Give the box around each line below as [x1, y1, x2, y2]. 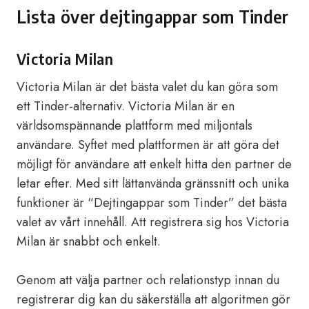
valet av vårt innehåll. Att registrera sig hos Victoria [17, 213, 289, 231]
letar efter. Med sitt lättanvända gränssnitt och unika [17, 175, 289, 192]
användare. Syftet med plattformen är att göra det [17, 136, 279, 154]
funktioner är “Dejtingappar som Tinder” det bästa [17, 194, 287, 212]
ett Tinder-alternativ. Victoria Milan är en [17, 97, 235, 115]
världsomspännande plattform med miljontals [17, 117, 252, 134]
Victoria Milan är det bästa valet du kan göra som [17, 78, 278, 96]
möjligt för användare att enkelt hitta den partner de [17, 155, 292, 173]
